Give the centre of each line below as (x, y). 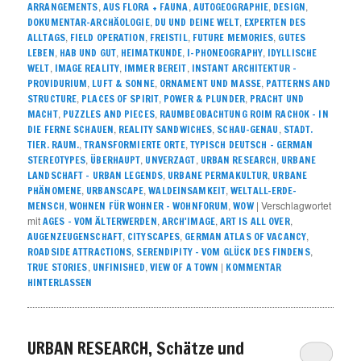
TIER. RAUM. (54, 144)
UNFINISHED (118, 267)
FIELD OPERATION (107, 37)
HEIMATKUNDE (151, 52)
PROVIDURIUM (58, 83)
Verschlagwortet (296, 205)
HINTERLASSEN (60, 282)
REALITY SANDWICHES (166, 129)
